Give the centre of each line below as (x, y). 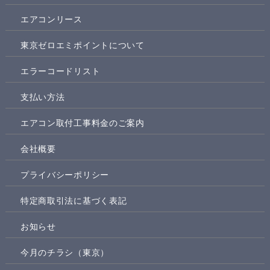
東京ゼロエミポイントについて (82, 45)
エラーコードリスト (60, 71)
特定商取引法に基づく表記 (74, 200)
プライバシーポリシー (64, 174)
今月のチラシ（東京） (64, 252)
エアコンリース (51, 19)
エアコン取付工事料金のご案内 (82, 123)
